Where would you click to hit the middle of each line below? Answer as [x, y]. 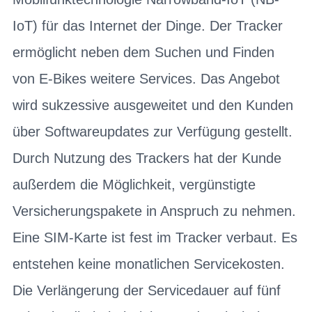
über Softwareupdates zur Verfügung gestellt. [153, 131]
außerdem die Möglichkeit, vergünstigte [134, 184]
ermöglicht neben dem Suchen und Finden [143, 52]
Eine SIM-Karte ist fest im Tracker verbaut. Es [155, 237]
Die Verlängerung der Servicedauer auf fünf [147, 290]
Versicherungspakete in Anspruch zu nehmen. [154, 211]
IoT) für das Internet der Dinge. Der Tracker [148, 25]
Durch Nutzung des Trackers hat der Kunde [147, 158]
